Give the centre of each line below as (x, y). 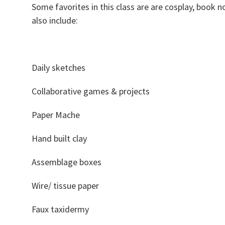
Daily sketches (58, 68)
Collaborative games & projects (90, 91)
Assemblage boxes (66, 162)
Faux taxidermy (60, 209)
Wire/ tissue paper (65, 186)
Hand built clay (59, 138)
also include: (54, 20)
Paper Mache (55, 115)
